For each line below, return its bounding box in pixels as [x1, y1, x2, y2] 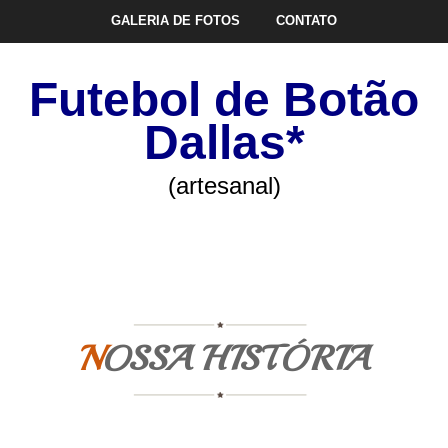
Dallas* [143, 116, 305, 169]
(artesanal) [167, 172, 281, 199]
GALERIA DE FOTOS [111, 13, 240, 28]
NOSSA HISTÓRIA [101, 337, 369, 381]
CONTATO [276, 13, 337, 28]
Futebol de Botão [29, 73, 419, 126]
